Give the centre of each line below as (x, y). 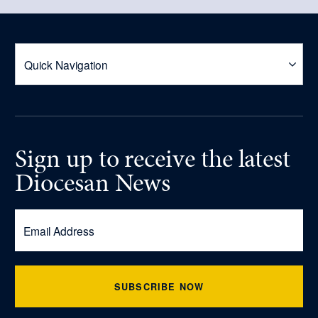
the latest (243, 159)
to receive (144, 159)
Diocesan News (93, 183)
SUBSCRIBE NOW (159, 286)
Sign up (54, 159)
